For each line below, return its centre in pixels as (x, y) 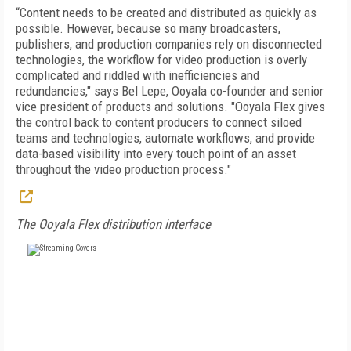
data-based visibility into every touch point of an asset (156, 154)
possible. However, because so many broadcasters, (148, 28)
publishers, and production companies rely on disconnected (169, 44)
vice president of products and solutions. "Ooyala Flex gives (170, 107)
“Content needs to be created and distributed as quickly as (166, 13)
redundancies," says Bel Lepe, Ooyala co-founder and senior (170, 91)
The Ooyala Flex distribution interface (113, 224)
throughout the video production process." (123, 169)
